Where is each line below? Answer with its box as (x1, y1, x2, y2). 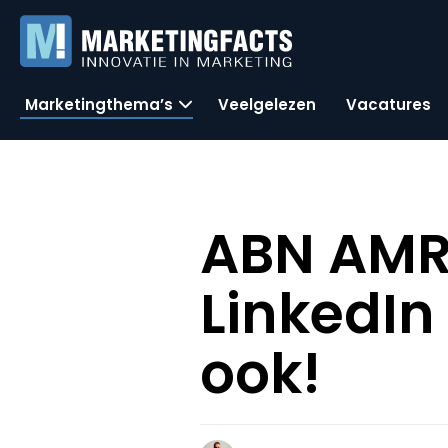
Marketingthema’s (25, 93, 173, 115)
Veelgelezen (218, 93, 316, 115)
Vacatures (346, 93, 431, 115)
